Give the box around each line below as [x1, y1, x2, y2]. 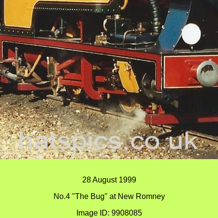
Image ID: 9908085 [76, 209, 142, 217]
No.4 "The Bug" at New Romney [53, 192, 165, 200]
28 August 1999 [82, 176, 136, 184]
